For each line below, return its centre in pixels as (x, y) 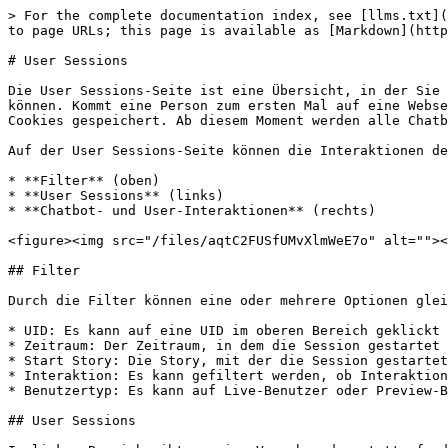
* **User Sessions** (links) (116, 195)
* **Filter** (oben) (84, 180)
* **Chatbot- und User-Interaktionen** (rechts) (192, 210)
